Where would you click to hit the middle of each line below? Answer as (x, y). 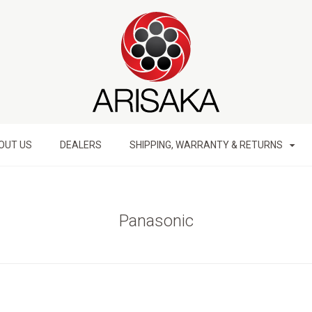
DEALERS (80, 145)
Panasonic (156, 221)
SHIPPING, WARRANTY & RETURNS (207, 145)
